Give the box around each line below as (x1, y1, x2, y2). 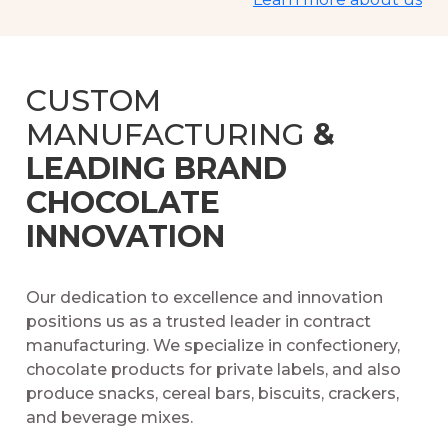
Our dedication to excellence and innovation (26, 288, 383, 307)
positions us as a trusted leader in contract (26, 312, 371, 331)
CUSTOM (26, 82, 161, 119)
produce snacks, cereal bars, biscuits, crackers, (26, 384, 399, 403)
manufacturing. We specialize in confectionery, (26, 336, 400, 355)
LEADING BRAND (26, 150, 287, 187)
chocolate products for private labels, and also (26, 360, 401, 379)
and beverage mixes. (26, 408, 193, 427)
